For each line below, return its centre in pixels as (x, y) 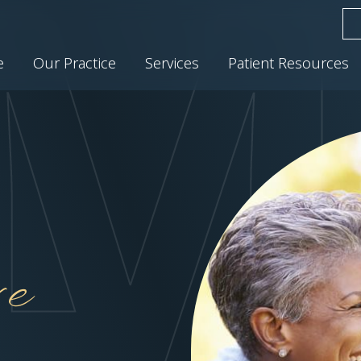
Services (172, 62)
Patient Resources (288, 62)
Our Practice (75, 62)
